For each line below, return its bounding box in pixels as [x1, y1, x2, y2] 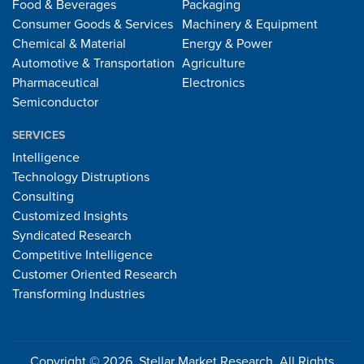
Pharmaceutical [12, 75, 99, 92]
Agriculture [182, 55, 245, 72]
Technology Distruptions [12, 169, 149, 186]
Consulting [12, 188, 74, 206]
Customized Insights [12, 208, 128, 225]
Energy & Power [182, 36, 272, 53]
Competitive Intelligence [12, 247, 153, 264]
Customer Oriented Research [12, 266, 177, 284]
